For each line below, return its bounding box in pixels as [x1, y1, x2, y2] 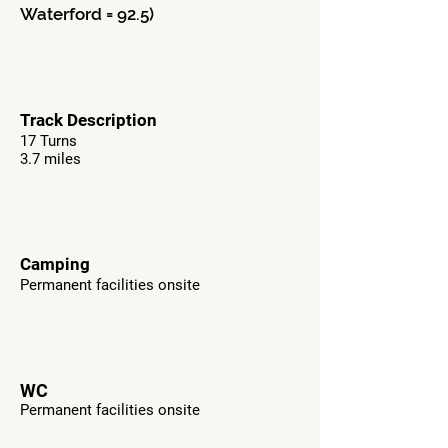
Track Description [20, 110, 157, 130]
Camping [20, 254, 90, 274]
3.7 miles [20, 150, 81, 168]
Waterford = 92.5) [20, 4, 154, 24]
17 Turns [20, 132, 77, 150]
